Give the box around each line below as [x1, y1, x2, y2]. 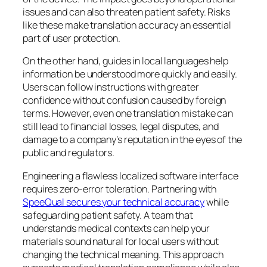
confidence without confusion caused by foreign [23, 94, 226, 107]
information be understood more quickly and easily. [23, 67, 237, 81]
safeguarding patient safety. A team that [23, 208, 193, 222]
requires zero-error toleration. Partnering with [23, 182, 217, 195]
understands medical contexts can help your [23, 221, 210, 235]
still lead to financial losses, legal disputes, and [23, 120, 219, 133]
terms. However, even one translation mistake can [23, 107, 234, 120]
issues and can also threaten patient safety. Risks [23, 5, 230, 19]
